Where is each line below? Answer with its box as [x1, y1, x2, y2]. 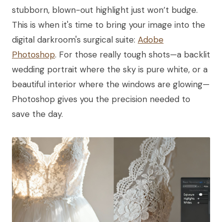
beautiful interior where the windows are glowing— [12, 78, 210, 90]
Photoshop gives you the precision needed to [12, 93, 190, 105]
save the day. [12, 108, 63, 119]
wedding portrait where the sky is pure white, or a [12, 63, 208, 75]
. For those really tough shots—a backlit [55, 49, 210, 60]
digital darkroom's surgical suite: [12, 34, 138, 45]
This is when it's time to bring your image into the [12, 19, 205, 30]
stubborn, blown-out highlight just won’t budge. [12, 4, 198, 15]
